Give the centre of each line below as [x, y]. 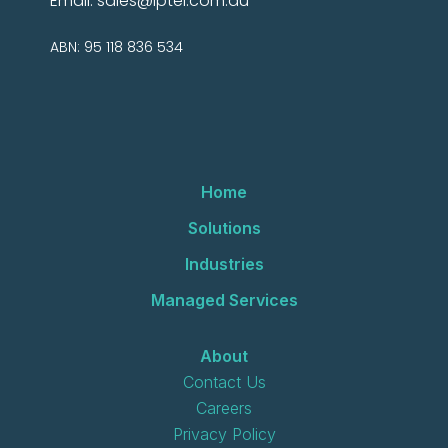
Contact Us [224, 382]
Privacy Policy [224, 434]
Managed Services [224, 300]
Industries [224, 264]
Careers [224, 408]
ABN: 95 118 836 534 [116, 47]
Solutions [224, 228]
